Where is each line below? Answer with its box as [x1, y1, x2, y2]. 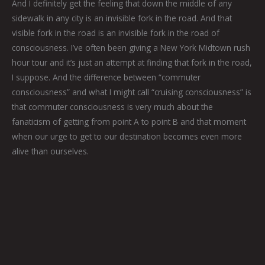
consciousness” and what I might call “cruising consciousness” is [12, 86, 251, 98]
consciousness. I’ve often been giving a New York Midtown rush [12, 42, 250, 54]
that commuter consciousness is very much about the [12, 101, 213, 113]
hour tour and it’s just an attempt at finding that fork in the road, [12, 57, 252, 69]
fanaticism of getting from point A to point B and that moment [12, 116, 246, 128]
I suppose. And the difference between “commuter [12, 72, 201, 83]
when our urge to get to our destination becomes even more [12, 131, 242, 143]
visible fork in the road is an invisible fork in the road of [12, 27, 219, 39]
